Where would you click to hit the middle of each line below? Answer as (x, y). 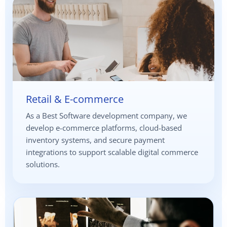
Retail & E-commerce (75, 99)
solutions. (43, 164)
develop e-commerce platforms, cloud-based (104, 128)
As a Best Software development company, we (106, 116)
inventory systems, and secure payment (95, 140)
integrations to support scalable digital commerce (112, 152)
